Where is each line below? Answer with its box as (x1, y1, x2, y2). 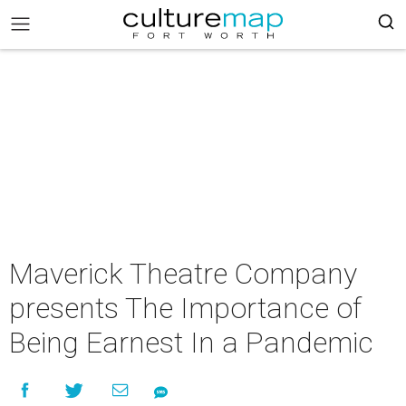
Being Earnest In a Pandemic (9, 325, 373, 360)
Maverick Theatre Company (9, 256, 357, 291)
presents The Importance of (9, 291, 362, 325)
